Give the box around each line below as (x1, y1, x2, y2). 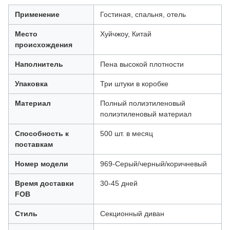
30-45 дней (100, 179, 138, 187)
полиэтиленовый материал (100, 110, 191, 118)
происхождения (15, 41, 72, 49)
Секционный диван (100, 209, 164, 218)
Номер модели (15, 160, 68, 168)
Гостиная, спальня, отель (100, 10, 186, 18)
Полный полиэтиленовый (100, 99, 185, 107)
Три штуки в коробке (100, 80, 168, 88)
